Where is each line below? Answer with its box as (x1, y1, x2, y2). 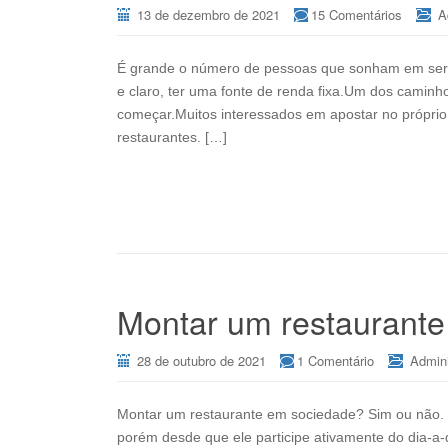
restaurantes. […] (117, 129, 227, 145)
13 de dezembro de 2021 (137, 5, 280, 24)
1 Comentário (297, 351, 374, 370)
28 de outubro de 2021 (137, 351, 266, 370)
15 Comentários (311, 5, 402, 24)
